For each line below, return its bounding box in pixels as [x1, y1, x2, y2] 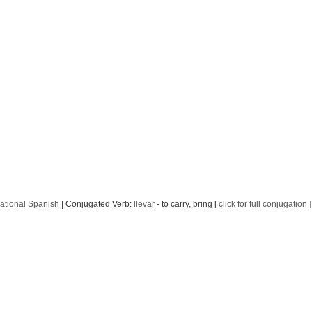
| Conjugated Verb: [59, 199, 134, 210]
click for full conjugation [219, 199, 307, 210]
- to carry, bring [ [155, 199, 219, 210]
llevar [134, 199, 155, 210]
